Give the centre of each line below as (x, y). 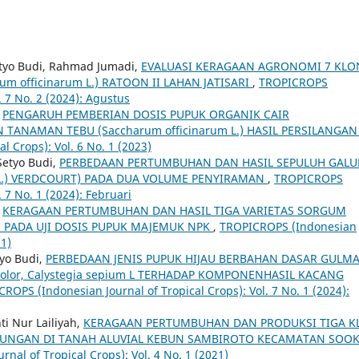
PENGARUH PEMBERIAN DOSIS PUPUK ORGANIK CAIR (146, 114)
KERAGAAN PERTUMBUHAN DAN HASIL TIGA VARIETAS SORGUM (174, 210)
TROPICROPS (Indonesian (288, 226)
